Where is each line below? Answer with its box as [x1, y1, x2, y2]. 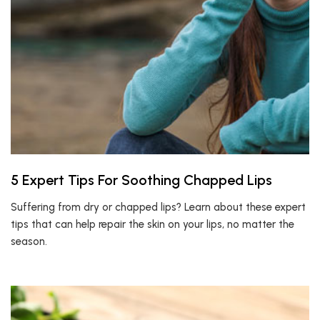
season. [11, 235, 47, 248]
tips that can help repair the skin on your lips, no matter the [11, 218, 294, 231]
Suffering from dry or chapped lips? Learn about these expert [11, 201, 306, 214]
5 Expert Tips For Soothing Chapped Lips [11, 171, 272, 189]
